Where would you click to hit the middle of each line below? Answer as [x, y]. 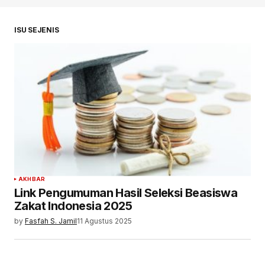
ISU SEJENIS [37, 30]
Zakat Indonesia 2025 [73, 206]
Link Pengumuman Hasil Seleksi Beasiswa [126, 193]
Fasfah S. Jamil [51, 221]
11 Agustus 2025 [104, 221]
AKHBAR [32, 179]
